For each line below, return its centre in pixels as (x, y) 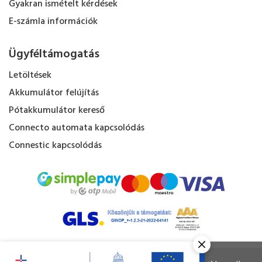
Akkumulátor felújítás (54, 93)
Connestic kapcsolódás (55, 146)
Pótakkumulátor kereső (57, 111)
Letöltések (30, 75)
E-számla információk (53, 22)
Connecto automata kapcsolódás (77, 128)
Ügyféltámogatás (54, 54)
